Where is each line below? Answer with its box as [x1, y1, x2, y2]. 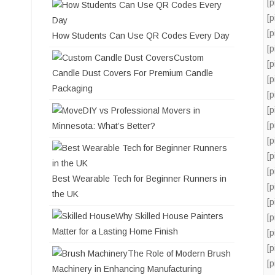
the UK [52, 189, 79, 199]
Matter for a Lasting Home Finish [52, 227, 178, 237]
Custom [174, 53, 204, 63]
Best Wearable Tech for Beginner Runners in [52, 174, 227, 184]
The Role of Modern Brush [128, 249, 231, 259]
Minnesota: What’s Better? [52, 121, 155, 131]
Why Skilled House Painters [115, 211, 223, 222]
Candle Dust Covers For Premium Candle [52, 68, 213, 79]
